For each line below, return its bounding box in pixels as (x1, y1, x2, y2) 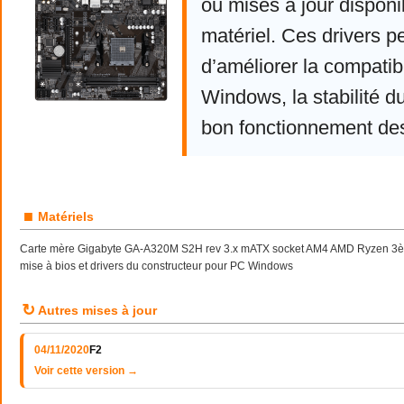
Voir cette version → (34, 364, 138, 377)
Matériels (38, 209, 94, 224)
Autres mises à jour (38, 303, 157, 317)
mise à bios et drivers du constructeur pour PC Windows (20, 260, 293, 272)
